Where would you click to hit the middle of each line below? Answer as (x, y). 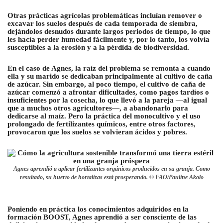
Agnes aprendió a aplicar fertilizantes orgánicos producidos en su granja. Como (111, 168)
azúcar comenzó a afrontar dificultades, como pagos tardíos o (108, 92)
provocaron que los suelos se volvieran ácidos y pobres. (97, 132)
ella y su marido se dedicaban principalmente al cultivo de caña (110, 76)
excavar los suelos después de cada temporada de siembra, (103, 23)
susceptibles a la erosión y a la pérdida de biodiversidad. (98, 47)
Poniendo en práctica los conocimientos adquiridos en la (98, 209)
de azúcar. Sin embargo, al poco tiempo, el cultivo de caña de (107, 84)
